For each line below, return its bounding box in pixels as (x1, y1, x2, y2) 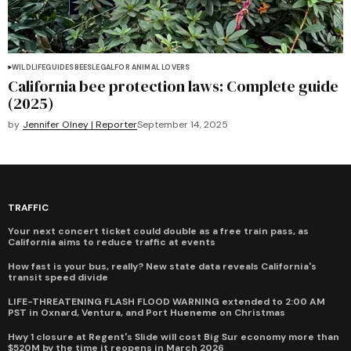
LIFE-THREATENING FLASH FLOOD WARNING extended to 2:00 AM (8, 295, 325, 308)
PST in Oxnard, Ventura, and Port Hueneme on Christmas (8, 306, 285, 319)
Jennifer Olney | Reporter (23, 118, 137, 131)
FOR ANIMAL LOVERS (114, 62, 190, 72)
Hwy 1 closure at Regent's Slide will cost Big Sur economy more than (8, 330, 339, 343)
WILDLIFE (12, 62, 46, 72)
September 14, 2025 (137, 118, 228, 131)
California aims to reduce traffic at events (8, 235, 215, 248)
